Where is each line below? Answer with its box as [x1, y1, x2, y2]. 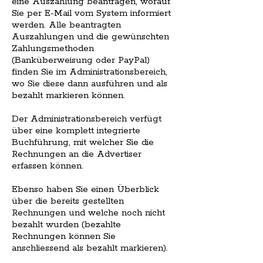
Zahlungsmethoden [12, 43, 94, 55]
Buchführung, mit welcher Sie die [12, 137, 154, 149]
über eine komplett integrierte [12, 125, 140, 137]
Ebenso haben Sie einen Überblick [12, 184, 159, 195]
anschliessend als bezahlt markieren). [12, 242, 168, 254]
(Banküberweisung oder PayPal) [12, 55, 150, 66]
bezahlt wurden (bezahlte [12, 219, 121, 231]
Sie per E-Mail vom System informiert [12, 8, 171, 19]
